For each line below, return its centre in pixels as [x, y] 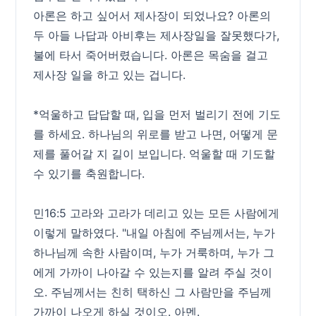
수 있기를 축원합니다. [89, 174]
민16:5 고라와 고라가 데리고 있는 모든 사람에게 [157, 213]
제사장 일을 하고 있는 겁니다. [110, 75]
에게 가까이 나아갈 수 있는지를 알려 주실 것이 [153, 272]
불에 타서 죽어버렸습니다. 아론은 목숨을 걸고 [151, 55]
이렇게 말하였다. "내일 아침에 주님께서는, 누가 [154, 233]
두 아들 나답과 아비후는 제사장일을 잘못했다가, [157, 35]
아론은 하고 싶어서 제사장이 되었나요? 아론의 [152, 16]
